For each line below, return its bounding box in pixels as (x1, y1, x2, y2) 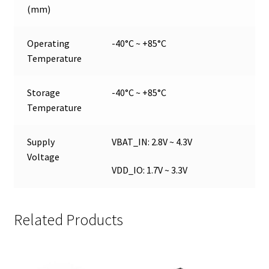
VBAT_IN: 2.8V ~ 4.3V (112, 135, 193, 148)
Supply (27, 135, 55, 148)
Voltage (27, 150, 60, 163)
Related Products (13, 210, 123, 230)
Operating (27, 37, 70, 49)
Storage (27, 86, 61, 98)
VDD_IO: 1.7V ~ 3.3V (112, 164, 188, 177)
